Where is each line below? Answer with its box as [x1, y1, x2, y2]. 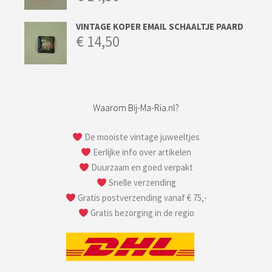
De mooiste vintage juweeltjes [83, 131, 200, 143]
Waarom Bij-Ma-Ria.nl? [93, 101, 179, 114]
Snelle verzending [106, 177, 176, 189]
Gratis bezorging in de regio [88, 207, 194, 219]
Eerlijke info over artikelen [91, 146, 192, 158]
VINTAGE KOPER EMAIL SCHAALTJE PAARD [76, 21, 243, 33]
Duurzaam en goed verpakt [89, 161, 194, 174]
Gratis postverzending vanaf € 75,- [75, 192, 207, 204]
